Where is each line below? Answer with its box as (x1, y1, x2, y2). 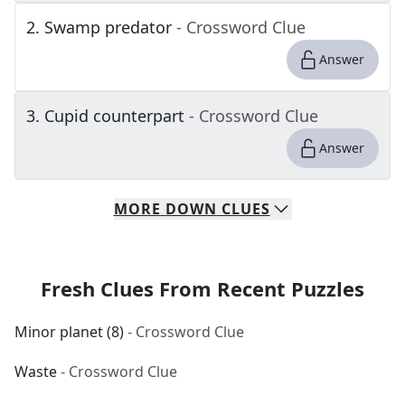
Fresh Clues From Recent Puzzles (41, 275, 364, 302)
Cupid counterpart (44, 105, 184, 127)
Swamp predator (44, 16, 172, 38)
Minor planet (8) (14, 322, 124, 342)
